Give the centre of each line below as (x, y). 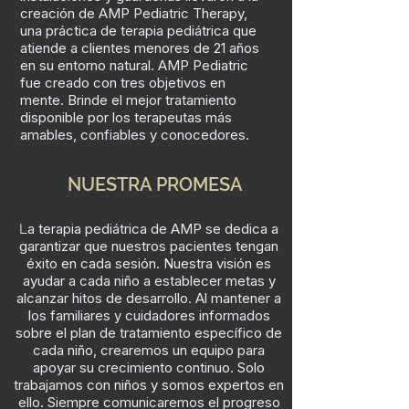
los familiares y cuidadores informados (149, 315)
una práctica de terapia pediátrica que (138, 31)
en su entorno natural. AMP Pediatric (134, 65)
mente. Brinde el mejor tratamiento (128, 100)
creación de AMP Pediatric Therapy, (134, 13)
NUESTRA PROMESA (155, 184)
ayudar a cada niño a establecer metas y (149, 281)
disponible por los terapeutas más (126, 117)
